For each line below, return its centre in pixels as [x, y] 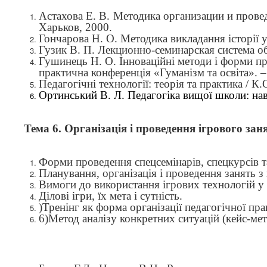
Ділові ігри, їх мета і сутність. [111, 196]
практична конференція [96, 72]
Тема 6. [43, 128]
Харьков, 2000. [75, 27]
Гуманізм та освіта [204, 72]
